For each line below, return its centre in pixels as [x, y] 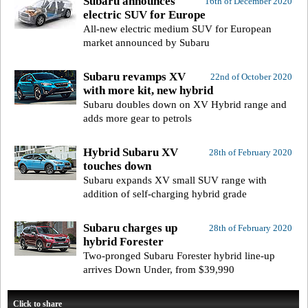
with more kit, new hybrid [148, 91]
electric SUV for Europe [144, 15]
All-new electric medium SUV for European [177, 29]
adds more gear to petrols [137, 119]
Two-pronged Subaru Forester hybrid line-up [179, 256]
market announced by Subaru [146, 43]
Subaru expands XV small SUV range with [175, 180]
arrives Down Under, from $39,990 [159, 270]
